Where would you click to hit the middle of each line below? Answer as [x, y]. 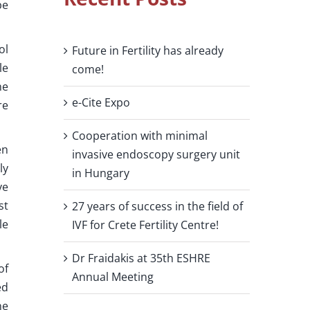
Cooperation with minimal [139, 136]
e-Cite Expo [101, 103]
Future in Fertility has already [147, 51]
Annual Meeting [112, 277]
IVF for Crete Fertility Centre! [145, 225]
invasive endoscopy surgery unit [156, 155]
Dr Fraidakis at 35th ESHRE [141, 258]
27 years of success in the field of [157, 207]
